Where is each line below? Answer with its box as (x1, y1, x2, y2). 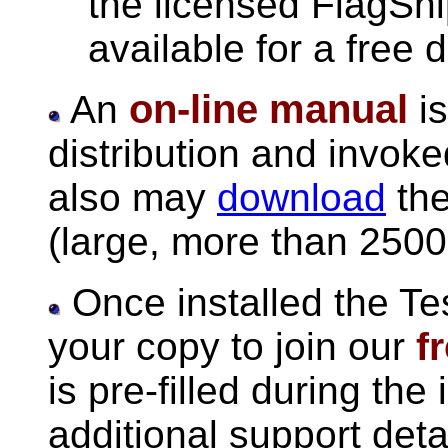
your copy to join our (48, 325, 416, 368)
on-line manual (129, 87, 408, 131)
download (217, 176, 386, 219)
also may (48, 176, 217, 219)
